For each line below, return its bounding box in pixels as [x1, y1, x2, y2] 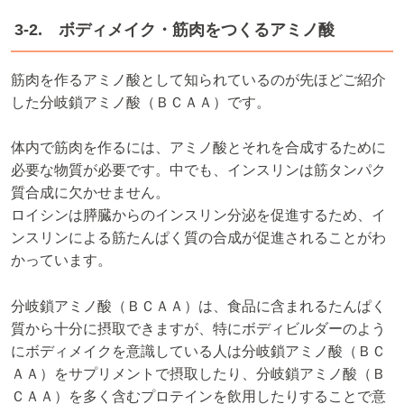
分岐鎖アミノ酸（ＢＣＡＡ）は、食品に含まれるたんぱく [11, 298, 386, 314]
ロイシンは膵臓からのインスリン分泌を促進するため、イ [11, 207, 386, 224]
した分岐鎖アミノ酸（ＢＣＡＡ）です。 [11, 94, 271, 110]
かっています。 [11, 252, 112, 269]
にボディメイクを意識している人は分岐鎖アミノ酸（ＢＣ [11, 343, 386, 359]
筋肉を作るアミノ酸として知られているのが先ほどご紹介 [11, 71, 386, 87]
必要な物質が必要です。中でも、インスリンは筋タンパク [11, 162, 386, 179]
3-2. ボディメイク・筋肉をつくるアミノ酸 [14, 20, 335, 39]
